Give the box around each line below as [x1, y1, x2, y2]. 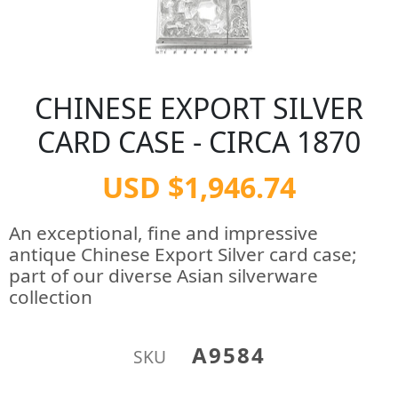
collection [9, 284, 92, 309]
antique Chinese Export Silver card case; [9, 242, 357, 267]
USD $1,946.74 [102, 168, 296, 206]
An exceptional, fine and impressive [9, 220, 318, 245]
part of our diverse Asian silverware [9, 263, 318, 288]
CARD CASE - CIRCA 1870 [37, 123, 361, 161]
